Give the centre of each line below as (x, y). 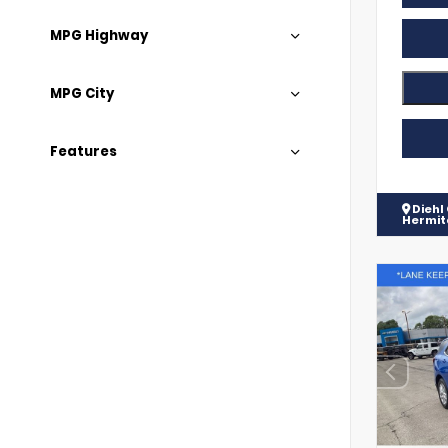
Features (83, 151)
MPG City (82, 93)
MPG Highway (99, 35)
